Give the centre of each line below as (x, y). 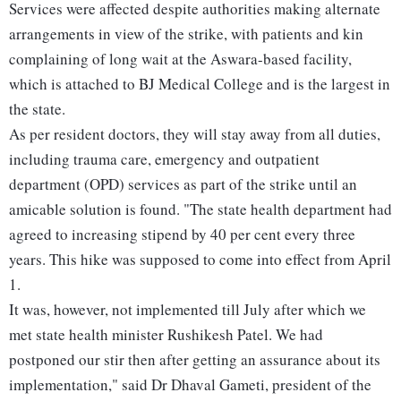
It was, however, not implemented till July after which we (188, 310)
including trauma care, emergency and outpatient (164, 159)
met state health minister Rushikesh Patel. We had (166, 335)
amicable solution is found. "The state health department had (200, 209)
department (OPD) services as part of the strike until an (183, 184)
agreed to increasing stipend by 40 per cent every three (182, 235)
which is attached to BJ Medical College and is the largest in (200, 84)
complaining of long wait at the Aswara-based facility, (180, 59)
